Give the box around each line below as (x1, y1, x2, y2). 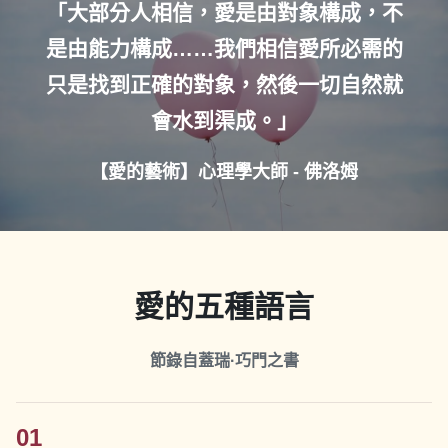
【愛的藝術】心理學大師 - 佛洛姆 (90, 162, 358, 182)
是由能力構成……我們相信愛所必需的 (45, 37, 403, 60)
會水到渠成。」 (150, 109, 298, 132)
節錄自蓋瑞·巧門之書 (149, 352, 299, 369)
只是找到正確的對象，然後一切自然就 (45, 73, 403, 96)
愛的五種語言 (134, 290, 314, 323)
